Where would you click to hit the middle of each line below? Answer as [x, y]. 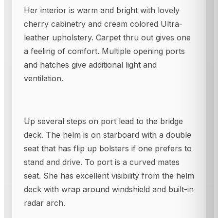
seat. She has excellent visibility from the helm [109, 176]
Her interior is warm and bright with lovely [102, 10]
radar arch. [45, 203]
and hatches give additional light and [90, 65]
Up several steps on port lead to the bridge [103, 121]
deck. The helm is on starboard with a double [108, 135]
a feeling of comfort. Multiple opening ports [104, 51]
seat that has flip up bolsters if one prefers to [108, 149]
